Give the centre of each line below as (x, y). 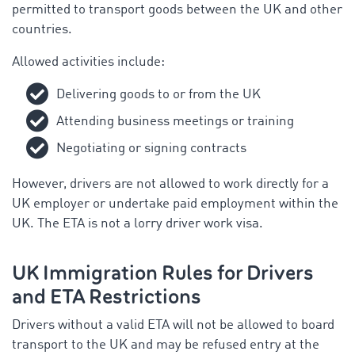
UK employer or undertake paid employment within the (175, 204)
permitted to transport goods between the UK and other (177, 10)
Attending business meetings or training (175, 121)
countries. (42, 29)
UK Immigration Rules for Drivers (163, 273)
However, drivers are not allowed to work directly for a (170, 184)
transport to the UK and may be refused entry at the (166, 345)
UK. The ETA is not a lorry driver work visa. (137, 223)
